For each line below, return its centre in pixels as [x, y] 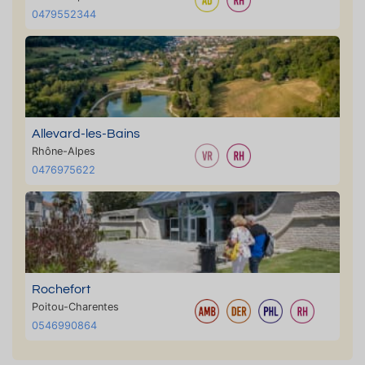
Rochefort [61, 290]
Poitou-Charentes [75, 307]
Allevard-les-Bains [86, 134]
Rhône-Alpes [64, 152]
